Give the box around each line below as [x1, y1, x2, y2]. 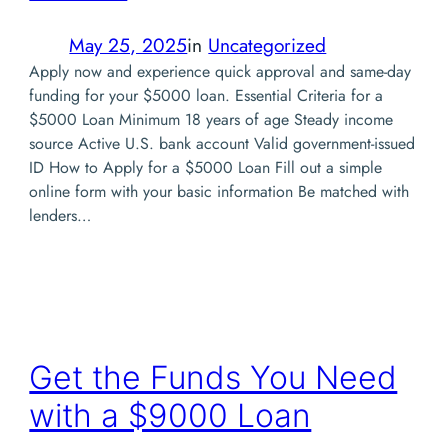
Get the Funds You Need [29, 357, 398, 397]
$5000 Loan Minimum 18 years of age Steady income [29, 108, 394, 131]
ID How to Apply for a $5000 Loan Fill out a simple [29, 156, 383, 179]
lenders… [29, 204, 92, 227]
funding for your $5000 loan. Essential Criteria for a [29, 84, 384, 107]
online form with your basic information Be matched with [29, 180, 410, 203]
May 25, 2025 [69, 31, 188, 59]
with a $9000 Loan [29, 395, 312, 435]
